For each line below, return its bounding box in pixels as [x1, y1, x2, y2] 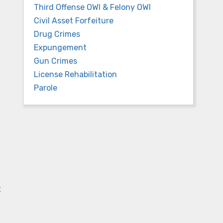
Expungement [34, 43, 87, 52]
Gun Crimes [34, 56, 77, 66]
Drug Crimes [34, 29, 80, 39]
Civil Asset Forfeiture [34, 16, 113, 25]
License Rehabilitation [34, 70, 117, 79]
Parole [34, 83, 57, 93]
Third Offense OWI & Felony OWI [34, 2, 151, 12]
